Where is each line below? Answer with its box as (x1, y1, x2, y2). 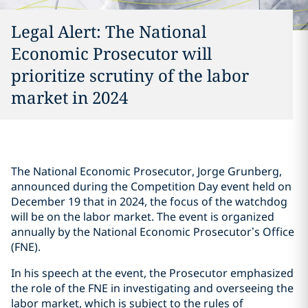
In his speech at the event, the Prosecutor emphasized (11, 265, 294, 280)
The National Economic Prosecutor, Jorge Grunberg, (11, 164, 282, 179)
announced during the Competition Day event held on (11, 179, 291, 194)
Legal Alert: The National (11, 20, 206, 43)
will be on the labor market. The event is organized (11, 209, 274, 224)
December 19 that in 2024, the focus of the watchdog (11, 194, 287, 209)
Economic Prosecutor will (11, 42, 212, 65)
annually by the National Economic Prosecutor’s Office (11, 224, 294, 239)
